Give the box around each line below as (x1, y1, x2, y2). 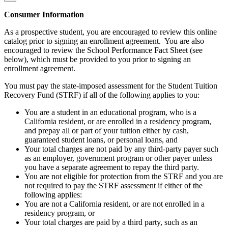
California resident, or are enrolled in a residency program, (24, 117, 211, 126)
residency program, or (24, 209, 95, 218)
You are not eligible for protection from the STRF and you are (24, 172, 223, 181)
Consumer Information (4, 10, 84, 19)
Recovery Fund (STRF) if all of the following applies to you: (4, 91, 199, 100)
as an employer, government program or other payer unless (24, 154, 212, 163)
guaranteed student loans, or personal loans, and (24, 135, 178, 145)
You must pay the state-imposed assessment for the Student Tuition (4, 81, 217, 91)
